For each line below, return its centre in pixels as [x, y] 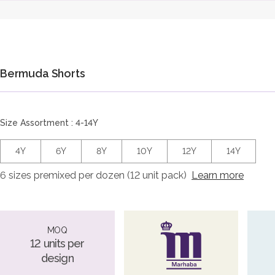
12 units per [57, 244]
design [57, 258]
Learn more [218, 175]
